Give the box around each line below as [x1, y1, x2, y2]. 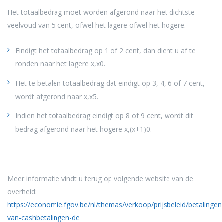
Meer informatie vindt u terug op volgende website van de [7, 173, 193, 183]
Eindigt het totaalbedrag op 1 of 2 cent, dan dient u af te [15, 45, 196, 55]
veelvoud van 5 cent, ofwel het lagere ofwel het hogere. [7, 20, 186, 30]
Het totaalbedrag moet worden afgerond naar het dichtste [7, 7, 195, 17]
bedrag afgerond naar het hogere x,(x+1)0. [15, 124, 152, 134]
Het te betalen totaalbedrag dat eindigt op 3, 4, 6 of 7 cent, [15, 78, 205, 88]
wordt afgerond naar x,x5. [15, 91, 98, 101]
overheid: [7, 186, 37, 196]
